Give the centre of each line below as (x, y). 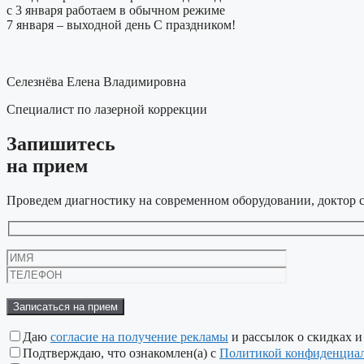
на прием (47, 165)
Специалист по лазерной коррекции (107, 109)
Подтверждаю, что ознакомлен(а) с (121, 353)
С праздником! (195, 25)
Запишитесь (61, 143)
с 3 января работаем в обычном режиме (116, 10)
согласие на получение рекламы (139, 337)
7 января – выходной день (78, 25)
